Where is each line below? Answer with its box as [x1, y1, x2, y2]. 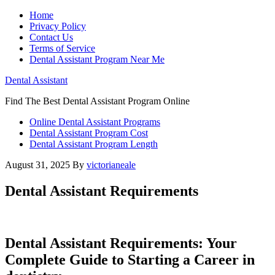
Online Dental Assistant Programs [29, 117, 160, 127]
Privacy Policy [29, 21, 86, 31]
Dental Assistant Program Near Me [29, 54, 165, 64]
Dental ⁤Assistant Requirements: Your [5, 234, 237, 251]
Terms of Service [29, 43, 95, 53]
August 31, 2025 [5, 160, 70, 170]
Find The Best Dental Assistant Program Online [5, 96, 190, 106]
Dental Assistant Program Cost [29, 128, 148, 138]
